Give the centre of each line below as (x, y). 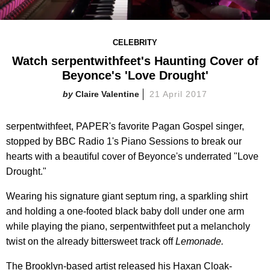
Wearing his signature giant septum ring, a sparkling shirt (127, 196)
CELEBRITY (135, 42)
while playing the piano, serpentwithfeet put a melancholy (128, 226)
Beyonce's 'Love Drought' (135, 75)
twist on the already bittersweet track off (91, 241)
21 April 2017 (178, 94)
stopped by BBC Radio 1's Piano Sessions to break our (124, 141)
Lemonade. (199, 241)
